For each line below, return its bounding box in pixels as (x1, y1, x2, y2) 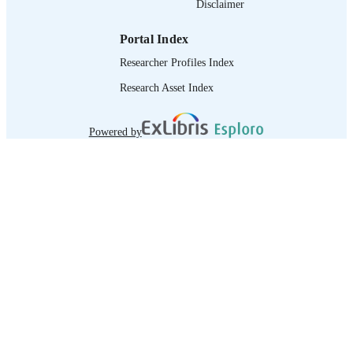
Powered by (88, 125, 142, 138)
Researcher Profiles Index (119, 55, 234, 69)
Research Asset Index (119, 80, 214, 94)
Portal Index (119, 32, 189, 46)
